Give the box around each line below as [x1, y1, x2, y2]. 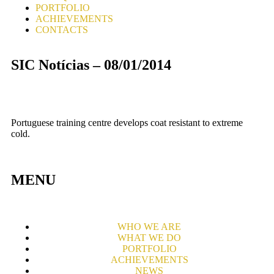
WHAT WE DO [117, 232, 181, 243]
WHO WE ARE [117, 221, 181, 232]
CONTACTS [35, 24, 88, 35]
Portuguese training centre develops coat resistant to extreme [11, 117, 243, 128]
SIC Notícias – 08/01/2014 [11, 57, 171, 73]
